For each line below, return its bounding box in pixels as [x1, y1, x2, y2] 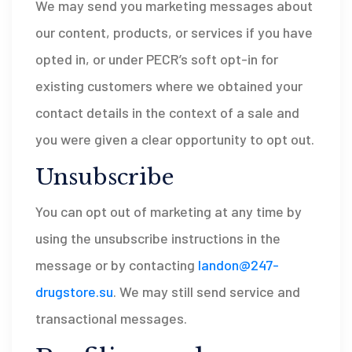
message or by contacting [35, 256, 198, 273]
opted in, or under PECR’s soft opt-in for [35, 50, 278, 68]
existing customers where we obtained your [35, 77, 302, 94]
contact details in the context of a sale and [35, 104, 299, 121]
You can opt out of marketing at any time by [35, 203, 302, 220]
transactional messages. [35, 310, 187, 327]
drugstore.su [35, 283, 113, 300]
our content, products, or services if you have [35, 24, 313, 41]
